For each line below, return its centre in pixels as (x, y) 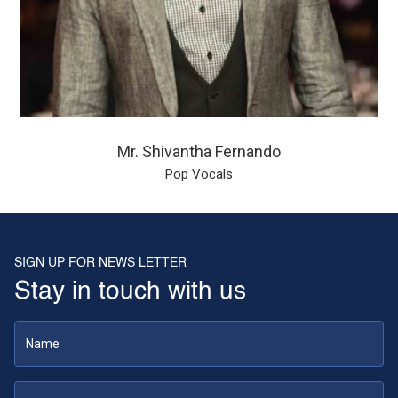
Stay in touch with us (130, 292)
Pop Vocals (199, 175)
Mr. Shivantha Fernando (199, 152)
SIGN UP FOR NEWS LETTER (100, 263)
